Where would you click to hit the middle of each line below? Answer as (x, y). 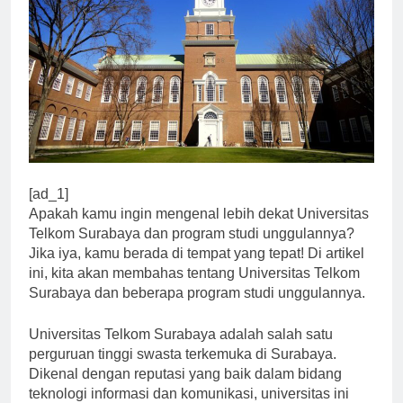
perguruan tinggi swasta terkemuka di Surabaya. (183, 370)
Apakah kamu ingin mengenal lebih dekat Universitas (199, 229)
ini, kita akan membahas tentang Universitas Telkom (194, 289)
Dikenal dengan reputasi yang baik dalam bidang (185, 390)
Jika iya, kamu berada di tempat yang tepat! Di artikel (197, 269)
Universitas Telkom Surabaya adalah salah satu (181, 350)
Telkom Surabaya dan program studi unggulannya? (192, 249)
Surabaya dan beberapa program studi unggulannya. (197, 309)
